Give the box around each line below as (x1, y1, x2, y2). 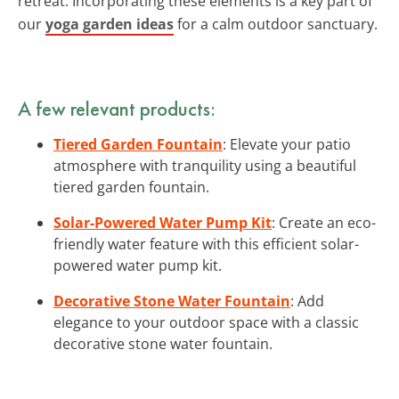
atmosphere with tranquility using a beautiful (53, 155, 356, 175)
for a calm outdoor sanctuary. (174, 13, 378, 34)
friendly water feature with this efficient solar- (53, 233, 359, 254)
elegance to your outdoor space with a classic (53, 312, 359, 332)
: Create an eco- (272, 212, 376, 232)
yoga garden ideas (45, 13, 174, 34)
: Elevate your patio (223, 134, 351, 154)
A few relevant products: (18, 94, 216, 122)
